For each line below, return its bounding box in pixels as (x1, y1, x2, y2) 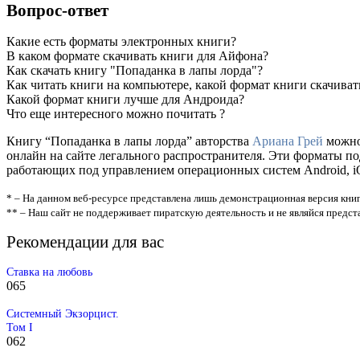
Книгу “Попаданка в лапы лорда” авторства (6, 133, 252, 148)
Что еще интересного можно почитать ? (6, 106, 225, 121)
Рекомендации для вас (6, 231, 164, 251)
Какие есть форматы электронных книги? (6, 34, 236, 48)
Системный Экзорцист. (6, 306, 119, 320)
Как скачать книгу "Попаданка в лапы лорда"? (6, 63, 263, 77)
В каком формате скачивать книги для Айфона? (6, 48, 268, 63)
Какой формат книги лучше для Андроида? (6, 92, 244, 106)
